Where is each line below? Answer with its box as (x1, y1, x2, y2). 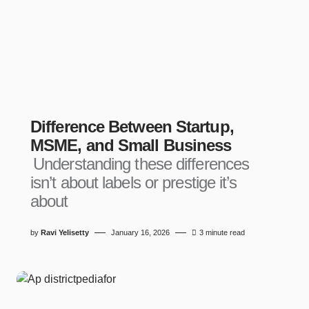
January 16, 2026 (111, 228, 170, 237)
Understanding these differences (33, 154, 250, 173)
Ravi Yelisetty (41, 228, 89, 237)
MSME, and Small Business (30, 136, 232, 154)
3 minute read (199, 228, 245, 237)
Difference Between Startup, (30, 117, 234, 136)
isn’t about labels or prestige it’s (30, 173, 237, 192)
